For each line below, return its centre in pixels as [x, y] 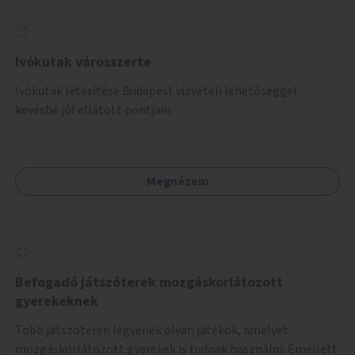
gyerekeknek [57, 301]
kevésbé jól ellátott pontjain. [94, 110]
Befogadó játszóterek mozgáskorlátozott [149, 282]
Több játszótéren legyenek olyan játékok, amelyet [152, 330]
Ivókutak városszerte [83, 62]
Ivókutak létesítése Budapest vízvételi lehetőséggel [156, 91]
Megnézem [177, 181]
